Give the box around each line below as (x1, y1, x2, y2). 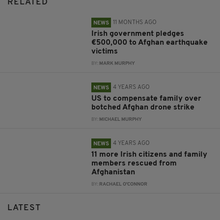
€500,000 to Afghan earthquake (91, 38, 208, 47)
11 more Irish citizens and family (91, 150, 208, 159)
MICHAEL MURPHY (99, 117, 142, 122)
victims (91, 47, 118, 55)
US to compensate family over (91, 94, 202, 103)
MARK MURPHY (99, 61, 136, 66)
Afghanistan (91, 168, 136, 176)
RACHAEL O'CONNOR (99, 182, 148, 187)
